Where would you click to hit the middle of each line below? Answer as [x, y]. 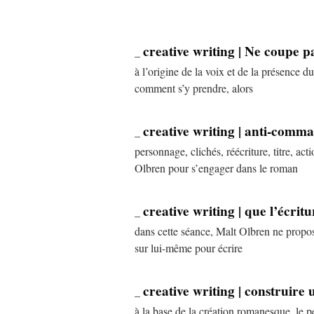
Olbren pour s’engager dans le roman [216, 168]
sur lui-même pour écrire [189, 248]
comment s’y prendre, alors [194, 88]
